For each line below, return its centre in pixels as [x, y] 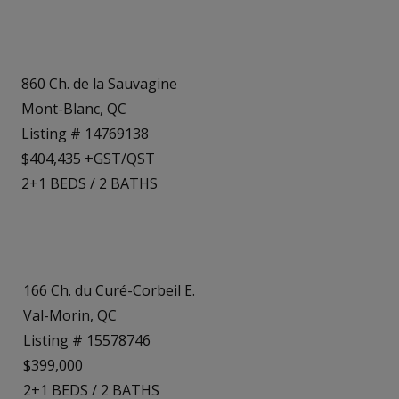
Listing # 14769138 [85, 133]
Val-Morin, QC [70, 316]
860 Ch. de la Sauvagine [99, 83]
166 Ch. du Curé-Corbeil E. [109, 291]
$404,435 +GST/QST [88, 158]
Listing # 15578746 [87, 341]
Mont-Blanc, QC [74, 108]
